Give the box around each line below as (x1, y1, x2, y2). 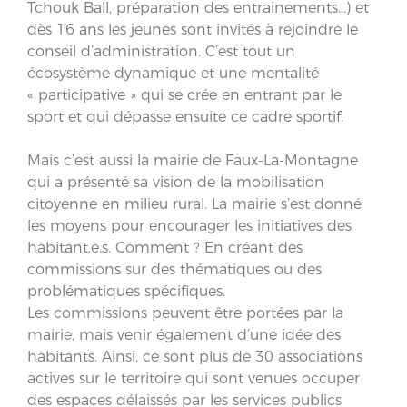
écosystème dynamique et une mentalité (27, 64, 319, 82)
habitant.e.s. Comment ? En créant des (27, 238, 303, 256)
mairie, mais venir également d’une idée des (27, 325, 341, 343)
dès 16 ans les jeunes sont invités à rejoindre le (27, 20, 358, 38)
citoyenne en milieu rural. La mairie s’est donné (27, 194, 362, 213)
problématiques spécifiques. (27, 282, 225, 300)
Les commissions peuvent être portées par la (27, 303, 343, 322)
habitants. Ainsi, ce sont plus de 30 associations (27, 347, 362, 365)
